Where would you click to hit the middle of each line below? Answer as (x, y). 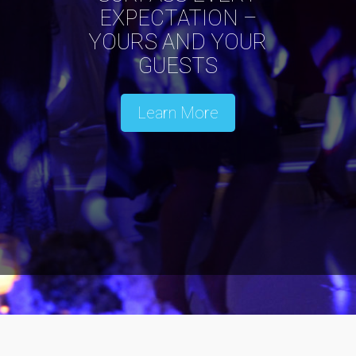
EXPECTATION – (178, 18)
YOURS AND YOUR (178, 42)
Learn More (178, 113)
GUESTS (178, 66)
